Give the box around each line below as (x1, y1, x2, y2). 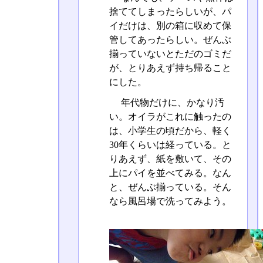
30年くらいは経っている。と (109, 139, 231, 150)
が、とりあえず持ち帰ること (109, 62, 231, 73)
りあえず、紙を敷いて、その (109, 153, 231, 164)
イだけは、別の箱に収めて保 (109, 20, 231, 31)
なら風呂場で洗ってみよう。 (109, 195, 231, 206)
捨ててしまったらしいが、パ (109, 6, 231, 16)
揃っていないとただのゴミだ (109, 48, 231, 59)
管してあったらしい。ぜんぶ (109, 34, 231, 45)
